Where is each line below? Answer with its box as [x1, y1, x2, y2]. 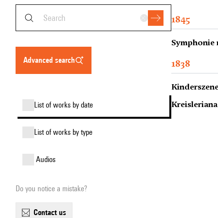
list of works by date [37, 100, 93, 109]
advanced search [28, 55, 75, 65]
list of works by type [37, 127, 92, 137]
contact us [38, 208, 66, 217]
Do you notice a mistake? [16, 184, 87, 193]
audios [40, 155, 55, 164]
